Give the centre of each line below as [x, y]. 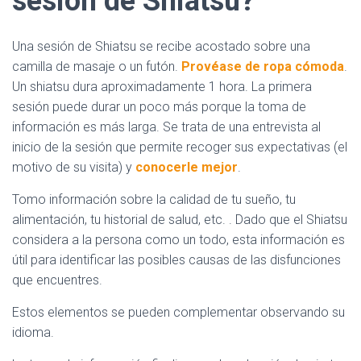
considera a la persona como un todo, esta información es [178, 240]
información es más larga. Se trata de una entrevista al [166, 127]
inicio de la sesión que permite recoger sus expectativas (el [180, 147]
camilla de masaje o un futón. [97, 66]
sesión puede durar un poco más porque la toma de [159, 107]
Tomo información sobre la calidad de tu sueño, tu [154, 199]
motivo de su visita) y [74, 167]
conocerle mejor [187, 167]
